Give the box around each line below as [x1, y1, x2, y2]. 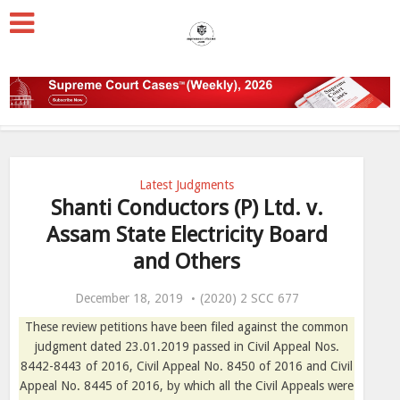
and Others [133, 249, 240, 274]
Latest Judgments [139, 178, 234, 192]
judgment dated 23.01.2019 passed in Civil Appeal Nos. [34, 339, 339, 354]
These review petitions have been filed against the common [25, 320, 348, 334]
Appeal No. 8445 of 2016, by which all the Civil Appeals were [20, 379, 354, 393]
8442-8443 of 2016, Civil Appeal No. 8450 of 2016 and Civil [21, 359, 353, 373]
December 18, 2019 [74, 291, 183, 305]
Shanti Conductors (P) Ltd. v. [50, 196, 323, 221]
